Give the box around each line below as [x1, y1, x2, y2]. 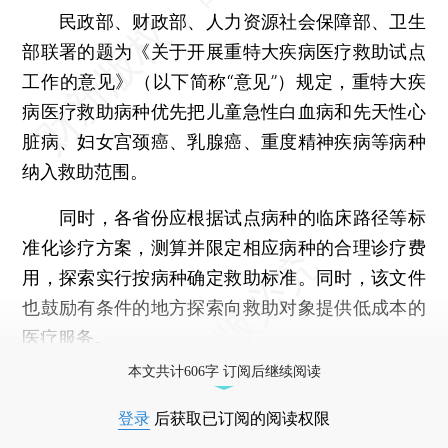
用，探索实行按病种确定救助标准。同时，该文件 [22, 266, 426, 288]
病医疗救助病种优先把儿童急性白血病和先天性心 [22, 100, 426, 122]
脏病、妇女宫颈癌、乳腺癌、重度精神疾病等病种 [22, 130, 426, 152]
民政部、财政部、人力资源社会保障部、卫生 [22, 10, 426, 32]
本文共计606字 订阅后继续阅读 [127, 363, 321, 379]
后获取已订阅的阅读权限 [150, 409, 330, 427]
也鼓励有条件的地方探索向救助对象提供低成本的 [22, 296, 426, 318]
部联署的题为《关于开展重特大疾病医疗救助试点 [22, 40, 426, 62]
